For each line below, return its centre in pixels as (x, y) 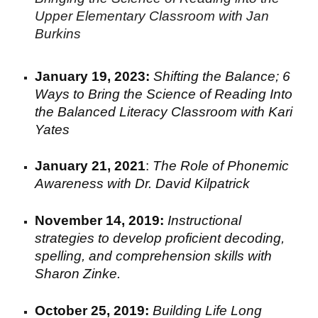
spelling (59, 256)
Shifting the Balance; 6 (222, 76)
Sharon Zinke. (78, 273)
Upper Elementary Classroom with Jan (152, 16)
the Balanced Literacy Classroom (136, 111)
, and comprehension (148, 256)
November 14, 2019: (102, 220)
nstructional (207, 220)
